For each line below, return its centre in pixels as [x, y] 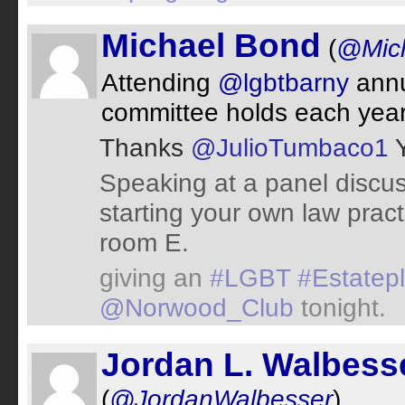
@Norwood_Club [197, 307]
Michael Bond [211, 46]
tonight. [340, 307]
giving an [155, 278]
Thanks [145, 147]
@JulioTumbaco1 [290, 147]
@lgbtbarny [283, 82]
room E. [144, 242]
